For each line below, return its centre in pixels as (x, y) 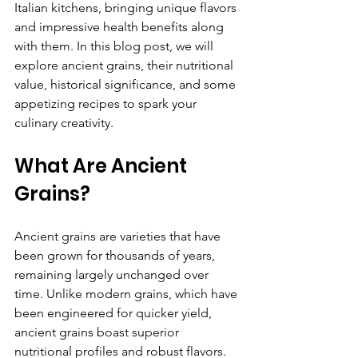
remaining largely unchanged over (113, 275)
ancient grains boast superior (98, 332)
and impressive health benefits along (121, 27)
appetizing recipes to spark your (107, 104)
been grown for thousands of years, (116, 256)
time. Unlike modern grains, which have (127, 294)
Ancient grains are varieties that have (119, 237)
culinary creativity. (64, 123)
